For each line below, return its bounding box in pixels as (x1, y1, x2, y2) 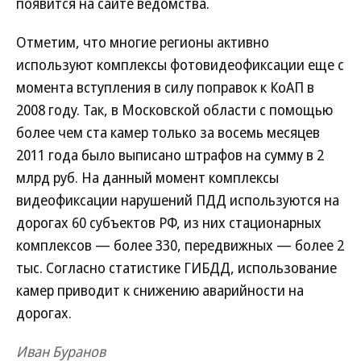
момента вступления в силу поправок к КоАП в (16, 77, 314, 97)
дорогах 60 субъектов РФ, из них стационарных (16, 213, 322, 232)
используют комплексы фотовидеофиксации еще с (16, 55, 344, 74)
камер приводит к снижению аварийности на (16, 280, 304, 300)
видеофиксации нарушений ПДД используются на (16, 190, 339, 210)
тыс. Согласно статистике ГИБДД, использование (16, 258, 337, 277)
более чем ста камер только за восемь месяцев (16, 122, 320, 142)
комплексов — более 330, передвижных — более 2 (16, 235, 344, 255)
